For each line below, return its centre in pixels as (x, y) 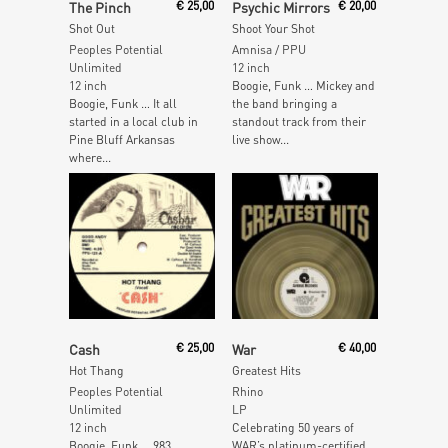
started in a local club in (133, 121)
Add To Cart (313, 339)
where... (90, 157)
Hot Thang (96, 371)
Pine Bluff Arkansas (122, 139)
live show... (260, 139)
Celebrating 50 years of (292, 428)
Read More (142, 339)
